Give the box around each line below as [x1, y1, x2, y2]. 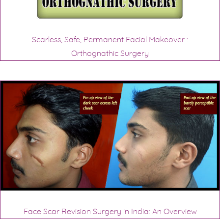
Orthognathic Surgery [71, 50, 149, 57]
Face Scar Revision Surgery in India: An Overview [23, 207, 197, 216]
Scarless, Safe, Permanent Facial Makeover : [32, 36, 188, 44]
